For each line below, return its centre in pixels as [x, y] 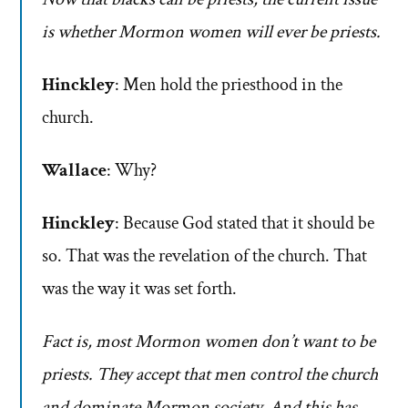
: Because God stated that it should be [245, 224]
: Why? [132, 171]
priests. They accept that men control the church [210, 375]
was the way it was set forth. [139, 289]
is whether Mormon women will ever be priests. [211, 32]
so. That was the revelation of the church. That [204, 256]
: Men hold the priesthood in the [229, 85]
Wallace [74, 171]
